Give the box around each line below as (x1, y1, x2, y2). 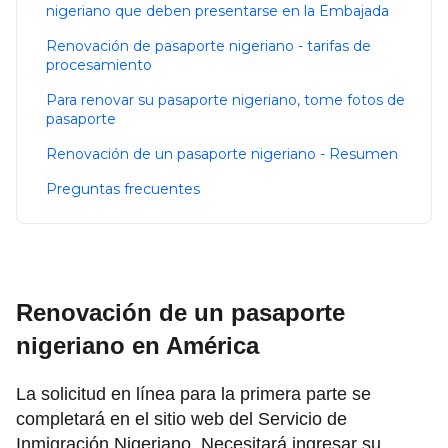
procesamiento (46, 56, 152, 75)
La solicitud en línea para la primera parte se (16, 384, 371, 405)
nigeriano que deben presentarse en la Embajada (46, 2, 389, 21)
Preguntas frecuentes (46, 180, 200, 199)
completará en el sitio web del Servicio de (16, 409, 347, 430)
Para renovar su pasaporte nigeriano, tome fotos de (46, 91, 405, 110)
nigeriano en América (16, 332, 259, 360)
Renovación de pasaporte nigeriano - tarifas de (46, 37, 371, 56)
